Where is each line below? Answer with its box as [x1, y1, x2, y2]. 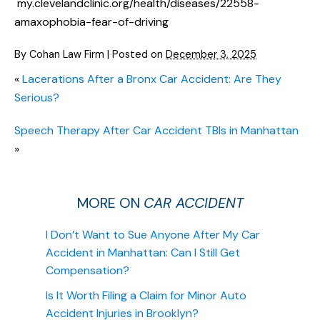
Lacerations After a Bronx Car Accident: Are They [22, 71, 281, 87]
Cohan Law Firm [29, 48, 104, 61]
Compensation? [46, 263, 129, 279]
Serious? [14, 90, 59, 106]
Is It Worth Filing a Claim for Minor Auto [46, 288, 246, 304]
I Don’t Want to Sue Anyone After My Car [46, 227, 260, 243]
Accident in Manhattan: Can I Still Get [46, 245, 240, 261]
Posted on [112, 48, 166, 61]
